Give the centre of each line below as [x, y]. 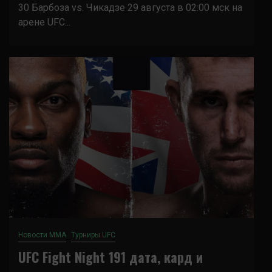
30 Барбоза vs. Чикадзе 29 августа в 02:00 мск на [130, 8]
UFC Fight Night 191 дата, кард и [110, 257]
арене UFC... [44, 22]
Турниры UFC [93, 235]
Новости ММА [42, 235]
